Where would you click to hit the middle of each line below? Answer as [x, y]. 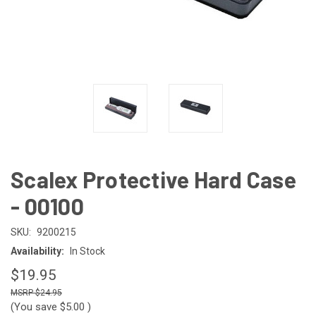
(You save [34, 306]
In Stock [87, 251]
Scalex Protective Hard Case [153, 179]
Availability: [37, 251]
